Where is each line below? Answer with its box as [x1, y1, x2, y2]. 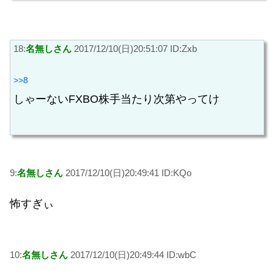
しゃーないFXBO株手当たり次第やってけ [13, 93, 220, 106]
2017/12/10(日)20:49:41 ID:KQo [63, 167, 191, 178]
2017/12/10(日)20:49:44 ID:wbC [68, 250, 196, 261]
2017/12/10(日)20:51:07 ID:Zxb [72, 43, 197, 54]
